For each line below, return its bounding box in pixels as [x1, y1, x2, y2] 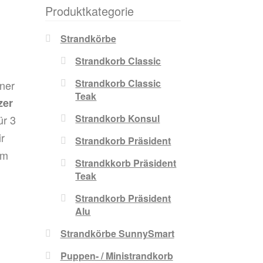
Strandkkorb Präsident [75, 156, 177, 170]
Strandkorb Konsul [75, 112, 160, 126]
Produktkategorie [45, 2, 134, 19]
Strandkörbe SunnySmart [60, 227, 174, 241]
